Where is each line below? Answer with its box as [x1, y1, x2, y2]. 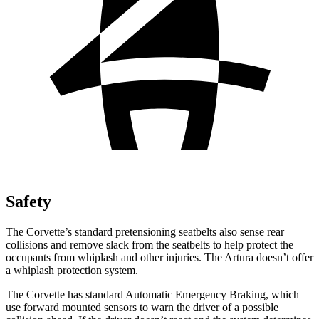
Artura [224, 251, 253, 263]
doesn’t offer [253, 251, 313, 263]
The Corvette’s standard [6, 225, 115, 238]
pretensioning [115, 225, 176, 238]
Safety [6, 192, 51, 211]
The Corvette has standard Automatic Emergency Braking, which [6, 288, 299, 300]
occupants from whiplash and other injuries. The [6, 251, 224, 263]
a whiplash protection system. [6, 263, 138, 276]
